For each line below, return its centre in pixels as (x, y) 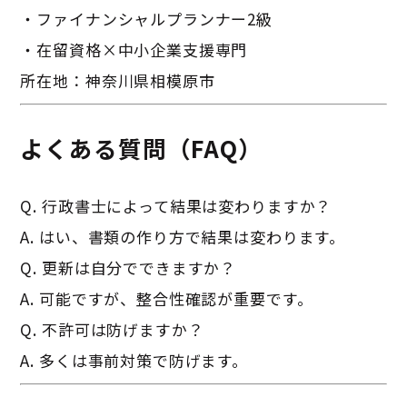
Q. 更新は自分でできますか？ (129, 267)
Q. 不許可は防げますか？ (112, 329)
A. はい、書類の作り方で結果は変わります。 (183, 236)
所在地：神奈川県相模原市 (118, 80)
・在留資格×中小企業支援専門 (134, 49)
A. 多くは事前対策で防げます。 (134, 360)
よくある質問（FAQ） (141, 148)
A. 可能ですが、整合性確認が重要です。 (167, 298)
